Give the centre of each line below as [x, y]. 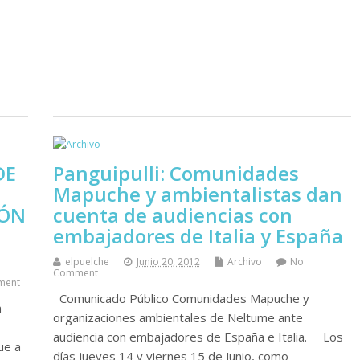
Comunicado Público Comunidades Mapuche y [181, 298]
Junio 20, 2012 [168, 261]
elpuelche [87, 261]
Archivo [244, 261]
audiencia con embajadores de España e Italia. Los [198, 336]
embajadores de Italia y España [198, 235]
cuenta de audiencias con [172, 215]
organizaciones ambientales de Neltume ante [178, 317]
